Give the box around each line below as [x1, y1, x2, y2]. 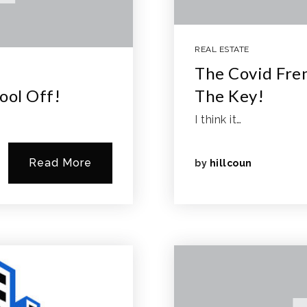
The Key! [195, 86, 264, 106]
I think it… [195, 113, 242, 126]
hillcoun [209, 158, 252, 169]
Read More [29, 156, 92, 169]
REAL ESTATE [195, 45, 249, 54]
